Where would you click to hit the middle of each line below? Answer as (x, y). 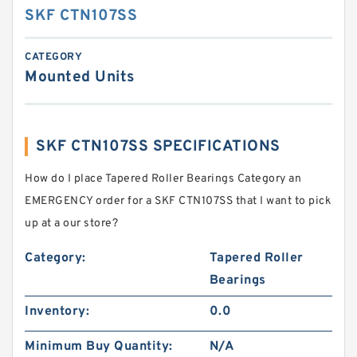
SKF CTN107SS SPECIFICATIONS (158, 147)
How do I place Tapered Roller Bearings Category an (163, 179)
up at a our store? (71, 224)
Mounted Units (80, 77)
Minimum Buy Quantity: (99, 347)
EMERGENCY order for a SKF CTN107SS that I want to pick (178, 201)
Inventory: (57, 312)
